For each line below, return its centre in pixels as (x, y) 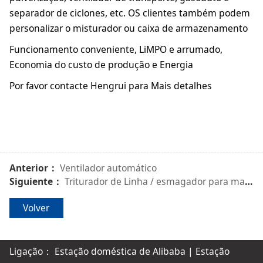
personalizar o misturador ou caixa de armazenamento (128, 28)
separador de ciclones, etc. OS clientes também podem (129, 13)
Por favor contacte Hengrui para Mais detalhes (110, 86)
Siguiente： (37, 182)
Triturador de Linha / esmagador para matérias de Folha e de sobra (154, 182)
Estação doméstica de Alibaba (120, 251)
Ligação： (32, 251)
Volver (36, 208)
